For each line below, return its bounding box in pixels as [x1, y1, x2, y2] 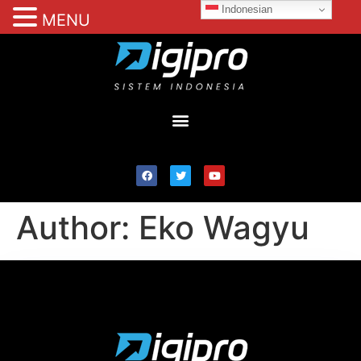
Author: [16, 208, 139, 247]
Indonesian [218, 2, 273, 15]
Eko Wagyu [139, 208, 309, 247]
